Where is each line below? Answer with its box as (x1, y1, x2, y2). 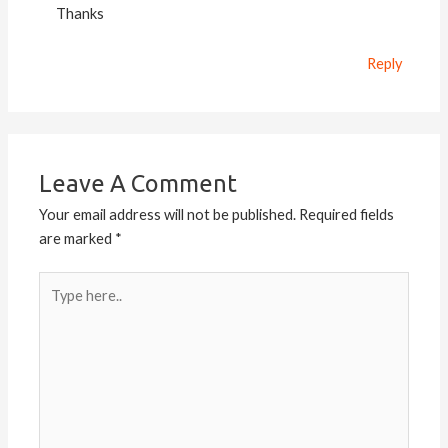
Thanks (56, 5, 105, 23)
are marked (39, 229, 116, 247)
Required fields (299, 205, 395, 223)
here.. (38, 298, 75, 316)
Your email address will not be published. (39, 205, 297, 223)
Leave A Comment (39, 169, 238, 196)
